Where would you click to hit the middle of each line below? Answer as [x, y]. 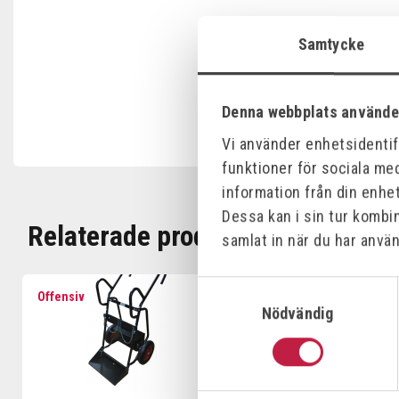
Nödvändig [297, 313]
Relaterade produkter [147, 236]
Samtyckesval [242, 289]
